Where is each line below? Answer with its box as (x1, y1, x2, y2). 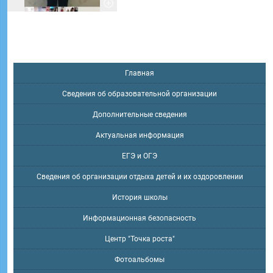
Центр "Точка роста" (104, 235, 175, 244)
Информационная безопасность (83, 214, 196, 223)
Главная (125, 69, 154, 78)
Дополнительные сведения (92, 110, 187, 119)
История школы (112, 193, 168, 202)
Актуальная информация (95, 131, 184, 140)
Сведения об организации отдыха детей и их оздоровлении (36, 172, 243, 182)
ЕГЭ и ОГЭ (122, 152, 157, 161)
